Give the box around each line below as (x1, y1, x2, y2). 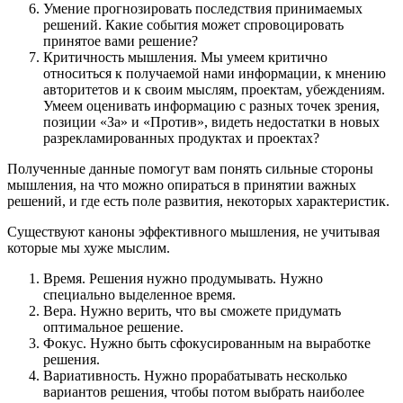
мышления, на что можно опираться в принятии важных (7, 177, 356, 193)
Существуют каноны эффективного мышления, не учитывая (7, 224, 380, 240)
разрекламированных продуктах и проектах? (43, 130, 319, 147)
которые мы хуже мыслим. (7, 240, 170, 256)
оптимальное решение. (43, 319, 184, 336)
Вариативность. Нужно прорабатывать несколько (43, 368, 347, 384)
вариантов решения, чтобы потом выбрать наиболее (43, 384, 364, 400)
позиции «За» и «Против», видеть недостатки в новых (43, 114, 380, 130)
